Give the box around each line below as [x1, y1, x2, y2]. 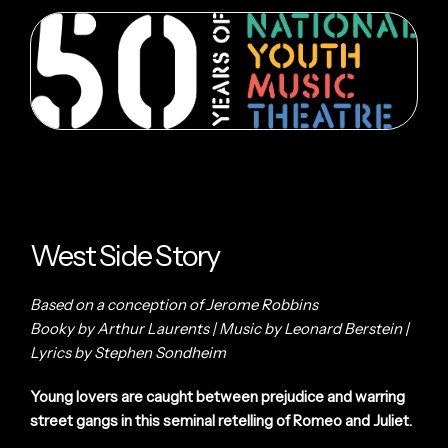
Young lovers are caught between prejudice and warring [30, 386, 405, 406]
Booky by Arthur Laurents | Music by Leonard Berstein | [30, 318, 409, 338]
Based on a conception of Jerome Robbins [30, 294, 318, 314]
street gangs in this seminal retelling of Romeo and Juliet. [30, 410, 412, 430]
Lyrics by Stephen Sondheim [30, 342, 226, 362]
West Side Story [30, 237, 220, 273]
